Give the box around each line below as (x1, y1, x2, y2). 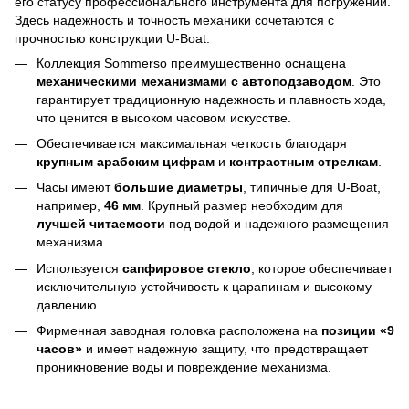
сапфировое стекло (122, 260, 251, 276)
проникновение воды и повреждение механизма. (37, 360, 331, 375)
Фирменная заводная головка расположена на (37, 323, 321, 339)
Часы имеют (37, 180, 114, 195)
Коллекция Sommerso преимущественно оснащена (37, 55, 346, 70)
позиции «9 (321, 323, 394, 339)
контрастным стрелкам (229, 154, 378, 170)
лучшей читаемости (37, 216, 165, 232)
